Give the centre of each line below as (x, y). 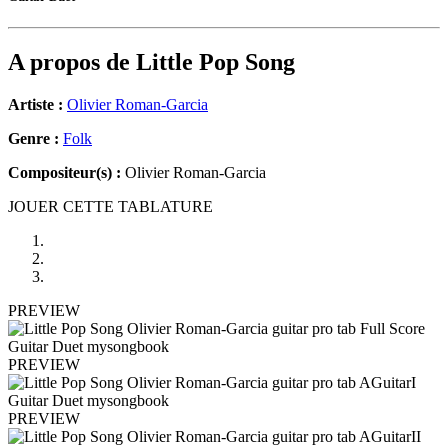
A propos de (72, 62)
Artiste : (35, 105)
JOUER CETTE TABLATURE (110, 207)
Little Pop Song (215, 62)
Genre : (35, 139)
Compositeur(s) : (64, 173)
